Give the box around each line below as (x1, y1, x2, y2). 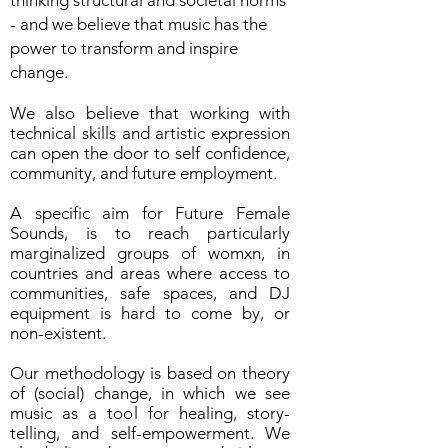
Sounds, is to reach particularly (10, 223, 290, 243)
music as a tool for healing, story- (10, 403, 290, 423)
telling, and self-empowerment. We (10, 423, 290, 443)
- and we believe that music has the (10, 14, 267, 34)
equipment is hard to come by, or (10, 303, 290, 323)
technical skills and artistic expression (10, 123, 290, 143)
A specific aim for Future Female (10, 203, 290, 223)
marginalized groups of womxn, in (10, 243, 290, 263)
